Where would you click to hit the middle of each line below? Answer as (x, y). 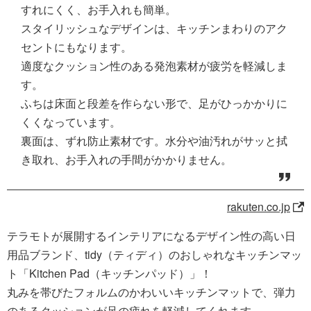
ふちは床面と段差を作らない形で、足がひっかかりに (154, 103)
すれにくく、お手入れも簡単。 (99, 10)
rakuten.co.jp (259, 207)
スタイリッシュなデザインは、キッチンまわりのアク (154, 28)
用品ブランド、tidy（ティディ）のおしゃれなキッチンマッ (154, 255)
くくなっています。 (71, 122)
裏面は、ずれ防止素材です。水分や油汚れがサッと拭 (154, 141)
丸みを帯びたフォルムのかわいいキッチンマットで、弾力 (151, 292)
